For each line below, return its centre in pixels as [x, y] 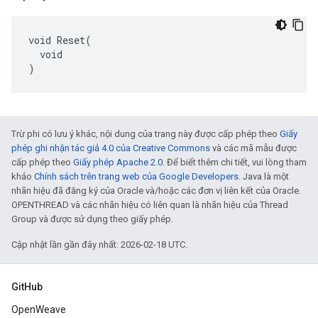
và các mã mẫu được [253, 148]
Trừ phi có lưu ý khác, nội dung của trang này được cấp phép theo [146, 134]
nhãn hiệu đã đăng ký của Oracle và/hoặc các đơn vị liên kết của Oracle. [156, 191]
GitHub [27, 287]
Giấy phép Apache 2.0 [118, 162]
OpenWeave [39, 309]
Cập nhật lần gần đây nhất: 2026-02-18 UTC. [99, 245]
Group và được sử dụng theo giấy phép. [92, 219]
